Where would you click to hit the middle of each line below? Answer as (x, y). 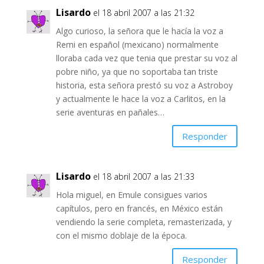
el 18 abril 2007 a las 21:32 (143, 13)
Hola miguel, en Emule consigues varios (131, 195)
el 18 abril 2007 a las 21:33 (143, 177)
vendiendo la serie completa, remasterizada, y (143, 222)
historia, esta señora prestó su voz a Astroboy (144, 85)
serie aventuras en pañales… (110, 113)
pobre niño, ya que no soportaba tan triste (137, 72)
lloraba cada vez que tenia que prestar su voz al (146, 58)
